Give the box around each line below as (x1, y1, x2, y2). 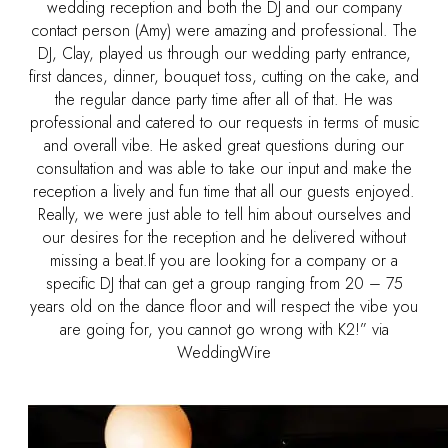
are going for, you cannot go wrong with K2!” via (59, 317, 389, 341)
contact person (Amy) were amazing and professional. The (31, 18, 417, 42)
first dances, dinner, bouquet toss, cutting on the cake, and (29, 64, 419, 88)
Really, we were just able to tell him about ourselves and (37, 202, 411, 226)
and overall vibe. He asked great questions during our (44, 133, 404, 157)
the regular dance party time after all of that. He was (55, 87, 393, 111)
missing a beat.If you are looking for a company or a (50, 248, 398, 272)
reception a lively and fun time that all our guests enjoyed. (33, 179, 415, 203)
